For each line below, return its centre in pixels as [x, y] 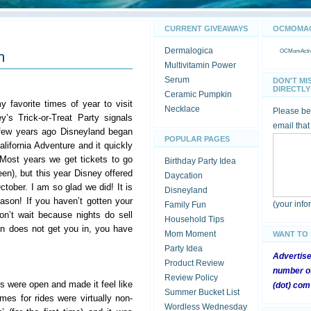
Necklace [182, 109]
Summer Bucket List [202, 292]
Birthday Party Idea [200, 161]
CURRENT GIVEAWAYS [206, 28]
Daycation [184, 176]
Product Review [194, 263]
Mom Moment [190, 234]
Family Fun [185, 205]
